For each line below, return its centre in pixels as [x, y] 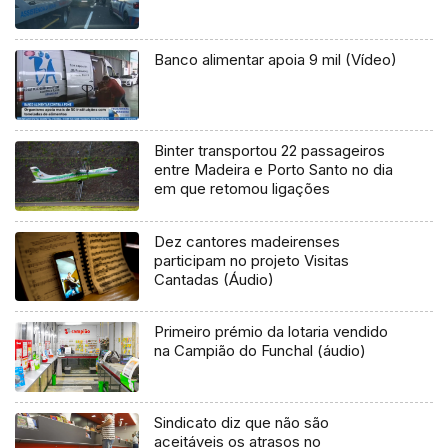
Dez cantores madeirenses [247, 241]
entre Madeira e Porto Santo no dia [274, 169]
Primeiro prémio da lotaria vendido [271, 332]
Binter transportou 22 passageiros [270, 150]
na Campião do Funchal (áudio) [260, 351]
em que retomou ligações [242, 188]
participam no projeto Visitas [252, 260]
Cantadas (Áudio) [214, 279]
